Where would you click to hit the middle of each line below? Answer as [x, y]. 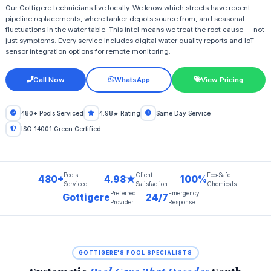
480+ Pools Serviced [52, 113]
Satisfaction [151, 184]
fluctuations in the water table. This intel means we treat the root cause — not [135, 30]
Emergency [184, 193]
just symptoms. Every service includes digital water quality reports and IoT [129, 41]
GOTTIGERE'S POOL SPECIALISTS [135, 253]
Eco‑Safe [218, 175]
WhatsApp [132, 80]
